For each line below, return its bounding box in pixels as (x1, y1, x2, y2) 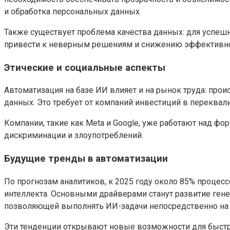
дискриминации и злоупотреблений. (4, 130, 143, 141)
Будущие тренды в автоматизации (4, 153, 168, 165)
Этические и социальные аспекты (4, 62, 165, 73)
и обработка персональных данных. (4, 7, 141, 16)
